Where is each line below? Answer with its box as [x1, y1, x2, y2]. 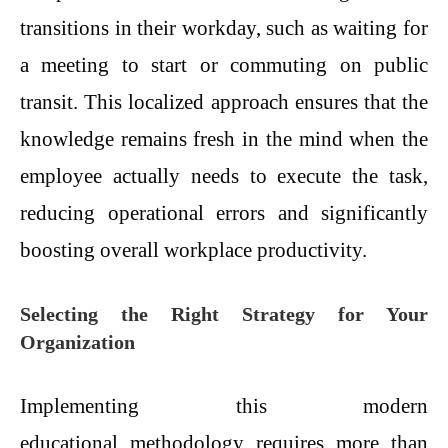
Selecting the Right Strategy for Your [20, 303, 428, 326]
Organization [20, 331, 135, 354]
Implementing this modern [20, 393, 428, 418]
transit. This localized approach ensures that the [20, 89, 428, 114]
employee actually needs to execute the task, [20, 163, 428, 188]
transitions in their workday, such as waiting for [20, 15, 428, 40]
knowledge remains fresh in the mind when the [20, 126, 428, 151]
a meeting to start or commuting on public [20, 52, 428, 77]
